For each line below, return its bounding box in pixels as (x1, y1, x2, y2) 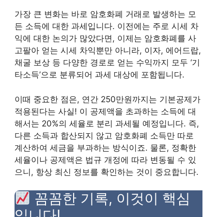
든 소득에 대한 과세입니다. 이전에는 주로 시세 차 (15, 21, 199, 31)
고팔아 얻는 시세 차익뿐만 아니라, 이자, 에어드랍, (15, 46, 201, 55)
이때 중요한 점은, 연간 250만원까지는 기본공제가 (15, 94, 201, 104)
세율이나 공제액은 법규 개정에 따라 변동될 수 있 (15, 155, 196, 165)
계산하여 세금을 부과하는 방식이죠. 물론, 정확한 (15, 142, 196, 153)
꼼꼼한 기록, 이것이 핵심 (31, 190, 191, 207)
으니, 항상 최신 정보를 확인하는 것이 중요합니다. (15, 167, 199, 177)
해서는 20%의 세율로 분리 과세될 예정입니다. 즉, (15, 118, 199, 128)
